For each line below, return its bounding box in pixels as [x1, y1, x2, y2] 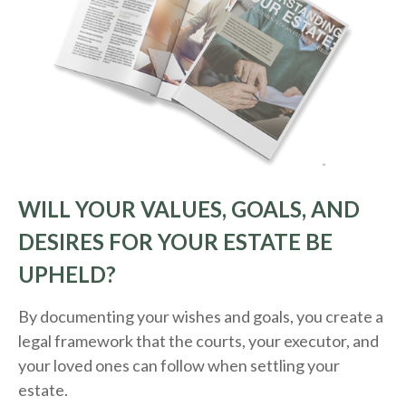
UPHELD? [18, 261, 116, 288]
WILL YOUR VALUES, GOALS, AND [18, 196, 360, 223]
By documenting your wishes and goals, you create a [18, 306, 383, 327]
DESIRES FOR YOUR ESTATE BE [18, 228, 333, 256]
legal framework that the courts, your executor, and [18, 331, 379, 352]
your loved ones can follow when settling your [18, 355, 340, 376]
